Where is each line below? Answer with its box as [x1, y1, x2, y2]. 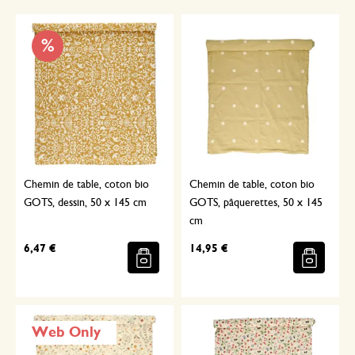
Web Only [32, 326, 101, 340]
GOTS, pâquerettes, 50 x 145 [189, 197, 323, 208]
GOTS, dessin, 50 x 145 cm [24, 197, 147, 208]
